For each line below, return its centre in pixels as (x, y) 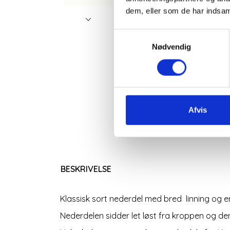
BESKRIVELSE (86, 169)
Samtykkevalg (138, 35)
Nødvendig (171, 47)
